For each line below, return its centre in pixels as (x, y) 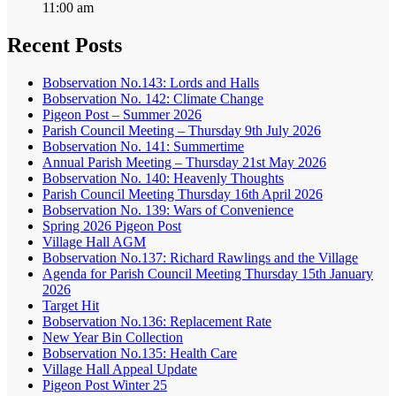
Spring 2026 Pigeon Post (112, 225)
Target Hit (71, 305)
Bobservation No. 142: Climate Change (153, 98)
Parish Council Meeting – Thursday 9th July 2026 (182, 130)
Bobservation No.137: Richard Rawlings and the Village (200, 257)
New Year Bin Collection (113, 337)
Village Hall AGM (94, 241)
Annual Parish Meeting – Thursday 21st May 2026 (184, 162)
